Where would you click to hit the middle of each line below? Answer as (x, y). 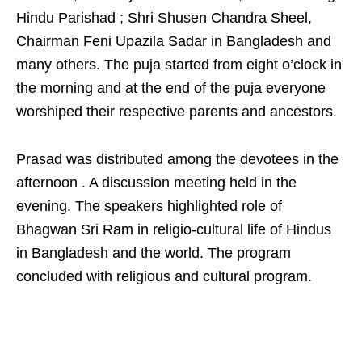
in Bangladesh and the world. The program (154, 253)
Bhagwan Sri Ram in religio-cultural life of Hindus (174, 229)
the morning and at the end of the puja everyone (171, 88)
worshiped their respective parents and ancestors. (177, 112)
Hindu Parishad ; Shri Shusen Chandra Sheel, (164, 18)
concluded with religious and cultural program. (164, 276)
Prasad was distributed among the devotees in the (177, 159)
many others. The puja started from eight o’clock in (179, 65)
